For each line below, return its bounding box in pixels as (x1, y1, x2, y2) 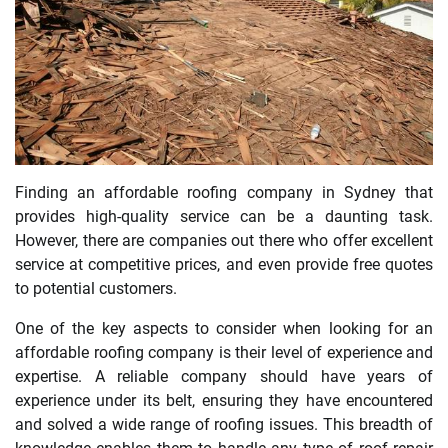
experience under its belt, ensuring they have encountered (15, 391, 433, 411)
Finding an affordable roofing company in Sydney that (15, 183, 433, 203)
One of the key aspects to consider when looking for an (15, 319, 433, 339)
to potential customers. (15, 279, 177, 299)
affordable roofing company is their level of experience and (15, 343, 433, 363)
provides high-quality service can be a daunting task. (15, 207, 433, 227)
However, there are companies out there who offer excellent (15, 231, 433, 251)
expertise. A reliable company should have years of (15, 367, 433, 387)
